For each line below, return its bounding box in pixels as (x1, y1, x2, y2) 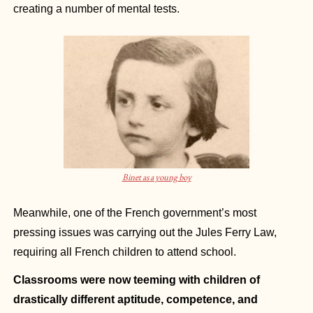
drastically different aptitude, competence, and (13, 293, 258, 306)
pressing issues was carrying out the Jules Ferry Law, (13, 226, 277, 239)
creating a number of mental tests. (13, 3, 180, 15)
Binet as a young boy (122, 172, 191, 184)
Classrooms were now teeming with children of (13, 274, 260, 286)
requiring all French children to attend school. (13, 246, 236, 259)
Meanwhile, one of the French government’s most (13, 207, 256, 219)
